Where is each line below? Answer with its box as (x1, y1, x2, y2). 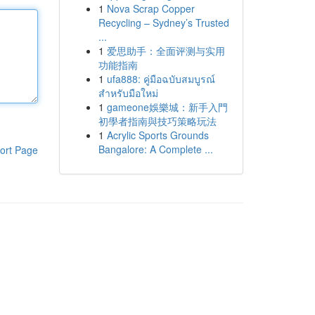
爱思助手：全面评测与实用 (106, 44, 225, 58)
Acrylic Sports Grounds (106, 128, 209, 142)
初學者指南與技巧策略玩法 (98, 114, 217, 128)
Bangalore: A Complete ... (98, 142, 213, 156)
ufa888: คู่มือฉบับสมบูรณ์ (106, 72, 215, 86)
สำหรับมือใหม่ (98, 86, 158, 100)
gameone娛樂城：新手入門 (106, 100, 228, 114)
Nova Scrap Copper (106, 1, 195, 15)
